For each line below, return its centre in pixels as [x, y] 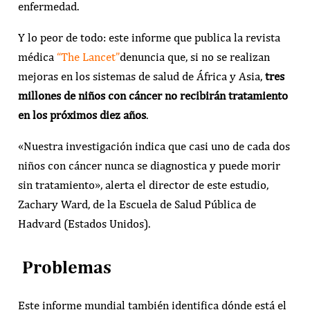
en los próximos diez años [82, 115]
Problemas [64, 267]
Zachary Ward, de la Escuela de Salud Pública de [137, 204]
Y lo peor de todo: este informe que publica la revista [149, 38]
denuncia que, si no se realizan [194, 57]
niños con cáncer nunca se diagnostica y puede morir [149, 166]
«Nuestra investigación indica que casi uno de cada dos [154, 146]
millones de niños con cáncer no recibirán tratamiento [153, 96]
